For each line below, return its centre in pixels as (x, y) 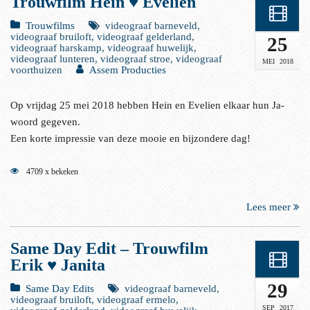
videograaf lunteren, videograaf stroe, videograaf (116, 58)
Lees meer (270, 207)
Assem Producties (128, 70)
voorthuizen (36, 70)
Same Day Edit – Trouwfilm (109, 248)
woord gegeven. (45, 121)
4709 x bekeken (51, 171)
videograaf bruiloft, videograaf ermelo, (94, 299)
